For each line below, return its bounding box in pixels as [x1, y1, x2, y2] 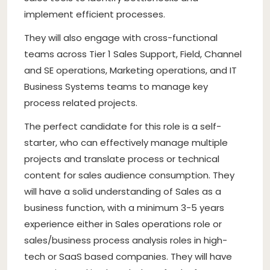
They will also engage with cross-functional [24, 31, 218, 44]
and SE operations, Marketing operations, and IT [24, 63, 237, 77]
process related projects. [24, 96, 137, 109]
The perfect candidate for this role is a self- [24, 119, 221, 133]
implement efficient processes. [24, 7, 165, 20]
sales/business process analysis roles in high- [24, 233, 227, 246]
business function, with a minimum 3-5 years [24, 201, 224, 214]
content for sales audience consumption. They [24, 168, 234, 181]
